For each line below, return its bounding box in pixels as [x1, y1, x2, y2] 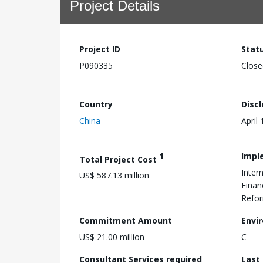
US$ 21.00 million [79, 231, 144, 242]
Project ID [79, 43, 120, 55]
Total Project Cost [79, 153, 159, 165]
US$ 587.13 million [79, 170, 149, 181]
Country [79, 98, 113, 110]
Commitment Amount [79, 214, 172, 226]
